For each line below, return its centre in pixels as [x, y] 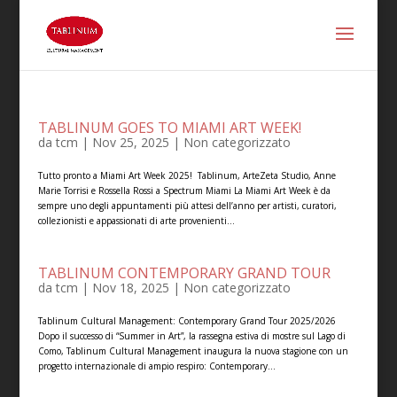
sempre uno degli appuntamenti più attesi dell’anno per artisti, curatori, [187, 206]
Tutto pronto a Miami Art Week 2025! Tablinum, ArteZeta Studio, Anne [187, 175]
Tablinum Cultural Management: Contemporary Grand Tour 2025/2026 [187, 321]
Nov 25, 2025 [130, 142]
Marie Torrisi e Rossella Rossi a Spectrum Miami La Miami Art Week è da [184, 191]
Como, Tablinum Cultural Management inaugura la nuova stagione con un [193, 351]
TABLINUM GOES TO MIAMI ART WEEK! [169, 128]
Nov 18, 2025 [130, 288]
